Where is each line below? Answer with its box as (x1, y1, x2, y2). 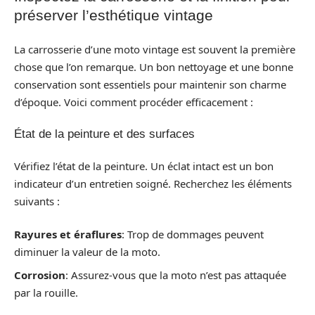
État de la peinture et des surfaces (14, 127, 195, 141)
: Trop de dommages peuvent (122, 227, 264, 242)
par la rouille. (14, 285, 78, 300)
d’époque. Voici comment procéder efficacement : (14, 94, 253, 109)
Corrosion (14, 267, 65, 282)
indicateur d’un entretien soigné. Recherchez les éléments (14, 176, 292, 191)
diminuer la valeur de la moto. (14, 245, 160, 259)
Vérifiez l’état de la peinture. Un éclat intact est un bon (14, 158, 274, 173)
